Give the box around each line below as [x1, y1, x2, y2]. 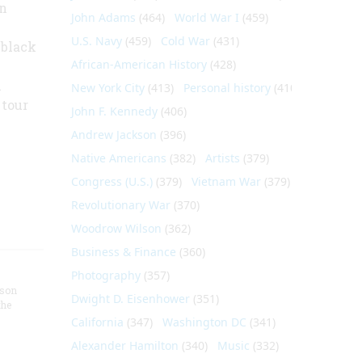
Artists [204, 150, 240, 166]
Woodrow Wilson [70, 221, 162, 236]
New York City [70, 80, 145, 95]
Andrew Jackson [70, 127, 157, 142]
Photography [70, 267, 141, 283]
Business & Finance [70, 244, 176, 259]
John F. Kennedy [70, 103, 158, 119]
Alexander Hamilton [70, 338, 179, 353]
